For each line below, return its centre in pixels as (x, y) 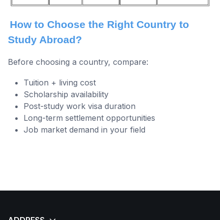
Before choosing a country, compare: (78, 62)
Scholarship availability (66, 94)
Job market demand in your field (84, 129)
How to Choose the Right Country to (99, 24)
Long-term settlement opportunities (89, 118)
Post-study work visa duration (80, 106)
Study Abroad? (45, 39)
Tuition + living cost (60, 82)
